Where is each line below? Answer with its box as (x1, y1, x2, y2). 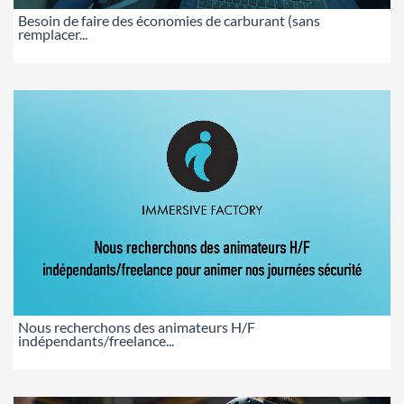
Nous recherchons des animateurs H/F (18, 317, 255, 335)
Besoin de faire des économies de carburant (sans (18, 12, 320, 30)
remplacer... (18, 25, 87, 43)
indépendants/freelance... (18, 331, 174, 349)
